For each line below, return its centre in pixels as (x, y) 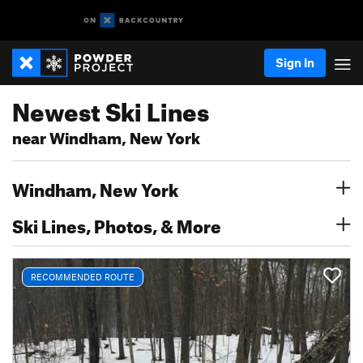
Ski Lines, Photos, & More (117, 223)
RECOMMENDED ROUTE (83, 277)
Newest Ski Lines (111, 108)
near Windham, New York (106, 136)
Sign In (295, 62)
